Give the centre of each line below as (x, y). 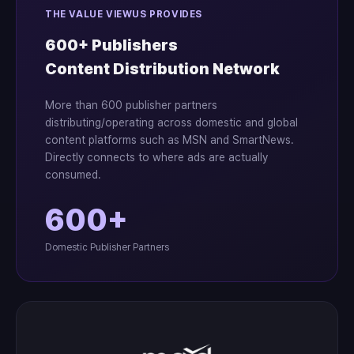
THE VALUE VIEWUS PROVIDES (124, 14)
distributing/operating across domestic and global (171, 122)
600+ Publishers (111, 45)
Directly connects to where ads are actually (156, 157)
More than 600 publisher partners (131, 105)
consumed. (73, 175)
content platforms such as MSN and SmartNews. (169, 140)
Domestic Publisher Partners (107, 247)
